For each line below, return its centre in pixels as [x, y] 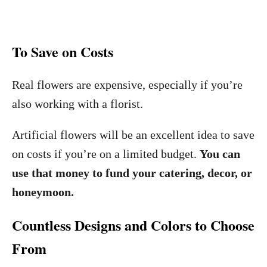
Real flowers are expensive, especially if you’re [127, 85]
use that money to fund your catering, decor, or [132, 173]
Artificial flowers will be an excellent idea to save [133, 135]
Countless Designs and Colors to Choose [133, 225]
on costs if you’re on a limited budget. [106, 154]
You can [220, 154]
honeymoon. [46, 192]
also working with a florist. [77, 104]
